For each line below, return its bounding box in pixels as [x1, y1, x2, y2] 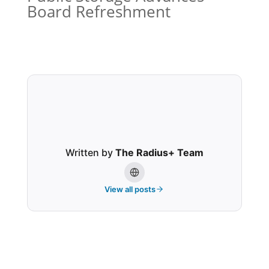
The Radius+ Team [115, 146, 204, 159]
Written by [65, 146, 115, 159]
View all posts [104, 184, 156, 194]
